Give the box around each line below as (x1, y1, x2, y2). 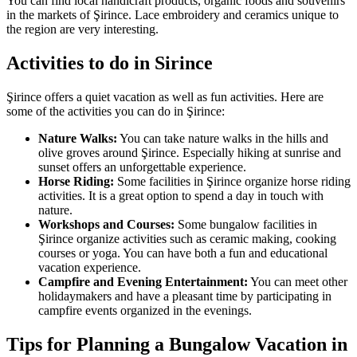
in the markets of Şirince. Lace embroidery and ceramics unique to (6, 8, 339, 22)
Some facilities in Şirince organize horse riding (114, 175, 351, 189)
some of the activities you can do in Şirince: (6, 104, 225, 119)
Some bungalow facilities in (175, 218, 317, 232)
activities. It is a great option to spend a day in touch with (38, 189, 324, 203)
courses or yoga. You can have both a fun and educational (38, 246, 328, 261)
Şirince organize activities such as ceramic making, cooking (38, 232, 336, 246)
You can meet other (248, 275, 347, 289)
